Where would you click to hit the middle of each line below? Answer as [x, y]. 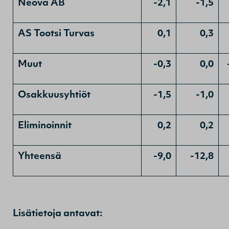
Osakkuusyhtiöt [54, 95]
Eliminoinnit [45, 126]
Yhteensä [40, 156]
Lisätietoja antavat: [58, 214]
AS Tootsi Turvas [56, 34]
